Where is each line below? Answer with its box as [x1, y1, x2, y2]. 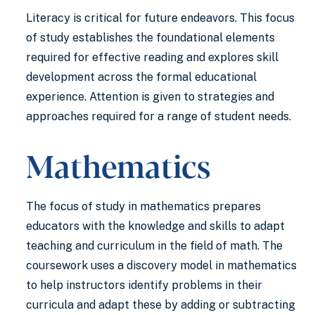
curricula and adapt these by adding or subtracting [26, 298, 295, 311]
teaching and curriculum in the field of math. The [26, 239, 283, 252]
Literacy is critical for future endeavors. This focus [26, 11, 295, 25]
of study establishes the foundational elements [26, 31, 275, 44]
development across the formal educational [26, 70, 257, 84]
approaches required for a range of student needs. [26, 110, 291, 123]
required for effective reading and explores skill [26, 51, 278, 64]
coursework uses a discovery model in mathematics [26, 259, 297, 272]
